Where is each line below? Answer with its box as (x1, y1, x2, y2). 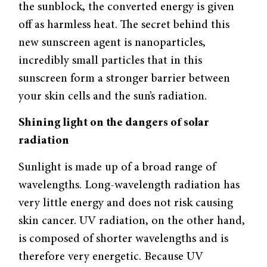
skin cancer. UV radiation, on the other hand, (18, 215, 246, 227)
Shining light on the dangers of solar (18, 117, 210, 129)
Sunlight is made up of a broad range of (18, 161, 216, 173)
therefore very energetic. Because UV (18, 250, 204, 263)
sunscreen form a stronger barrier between (18, 72, 231, 85)
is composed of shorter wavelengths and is (18, 232, 229, 245)
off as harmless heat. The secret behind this (18, 18, 230, 31)
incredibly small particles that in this (18, 54, 203, 67)
